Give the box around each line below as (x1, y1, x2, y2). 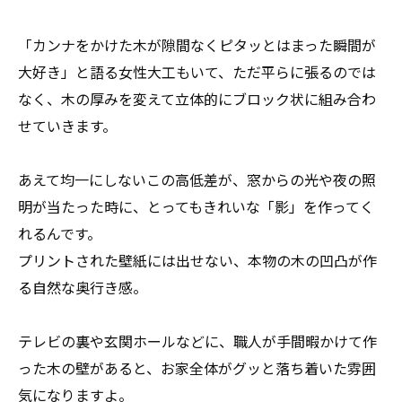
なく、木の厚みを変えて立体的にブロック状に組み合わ (18, 88, 376, 109)
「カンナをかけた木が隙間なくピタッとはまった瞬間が (18, 34, 376, 56)
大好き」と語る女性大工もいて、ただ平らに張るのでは (18, 61, 376, 83)
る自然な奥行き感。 (18, 276, 147, 298)
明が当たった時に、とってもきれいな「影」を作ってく (18, 196, 374, 217)
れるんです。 (18, 223, 101, 244)
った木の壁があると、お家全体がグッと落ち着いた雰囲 (18, 357, 376, 379)
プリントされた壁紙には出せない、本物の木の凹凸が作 (18, 249, 377, 271)
